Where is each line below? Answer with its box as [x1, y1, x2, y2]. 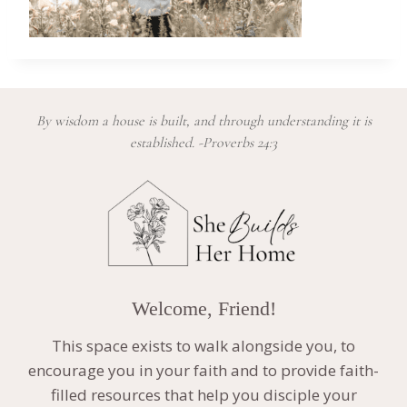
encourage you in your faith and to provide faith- [28, 359, 379, 381]
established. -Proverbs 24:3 [130, 134, 277, 152]
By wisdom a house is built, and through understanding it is [35, 112, 372, 130]
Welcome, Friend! [131, 296, 276, 320]
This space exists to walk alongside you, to [52, 334, 355, 356]
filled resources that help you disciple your [50, 383, 357, 405]
